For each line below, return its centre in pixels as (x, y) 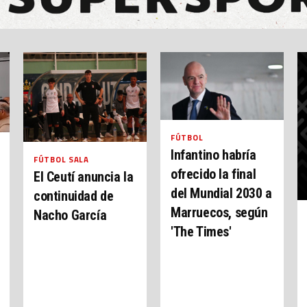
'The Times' (201, 231)
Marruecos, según (219, 212)
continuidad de (74, 196)
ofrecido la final (213, 174)
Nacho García (70, 216)
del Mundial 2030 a (221, 193)
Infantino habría (213, 155)
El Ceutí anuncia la (84, 177)
